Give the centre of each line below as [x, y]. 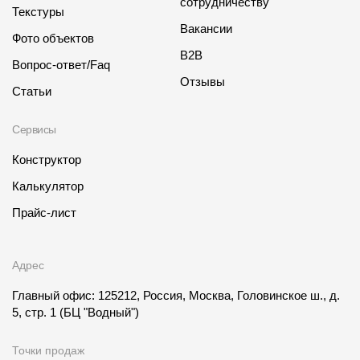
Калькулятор [48, 186]
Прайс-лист [44, 213]
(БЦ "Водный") [99, 313]
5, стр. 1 [36, 313]
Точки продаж [48, 351]
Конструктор [47, 160]
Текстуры [38, 12]
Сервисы [35, 130]
